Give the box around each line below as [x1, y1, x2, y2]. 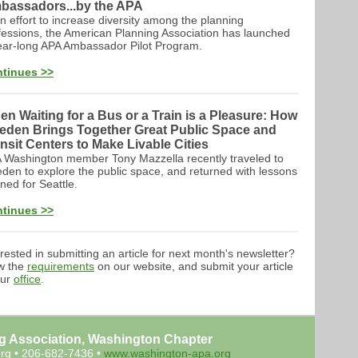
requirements [27, 260, 94, 272]
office [14, 272, 41, 285]
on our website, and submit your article [94, 260, 293, 272]
